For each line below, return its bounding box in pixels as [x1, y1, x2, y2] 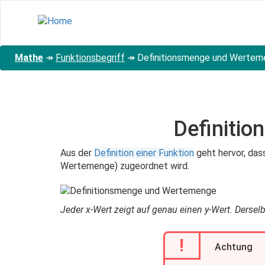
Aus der [60, 147, 94, 159]
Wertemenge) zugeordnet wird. [60, 160, 189, 172]
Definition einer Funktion [94, 147, 194, 159]
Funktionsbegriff [56, 52, 125, 63]
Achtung [214, 241, 253, 253]
